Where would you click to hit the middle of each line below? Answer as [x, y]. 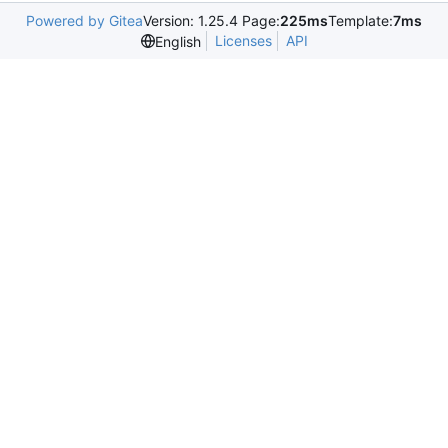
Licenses [243, 40]
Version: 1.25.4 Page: [211, 20]
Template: [360, 20]
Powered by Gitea [84, 20]
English [177, 41]
